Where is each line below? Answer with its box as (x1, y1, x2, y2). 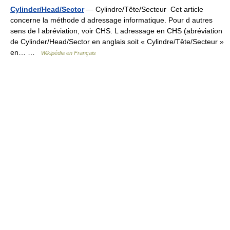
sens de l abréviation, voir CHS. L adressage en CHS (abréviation (10, 27, 222, 35)
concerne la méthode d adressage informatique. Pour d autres (10, 16, 213, 25)
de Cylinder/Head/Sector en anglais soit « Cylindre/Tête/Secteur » (10, 37, 224, 46)
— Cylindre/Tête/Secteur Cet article (84, 5, 203, 14)
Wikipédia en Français (41, 50, 96, 56)
